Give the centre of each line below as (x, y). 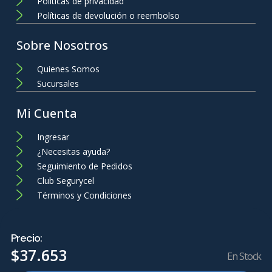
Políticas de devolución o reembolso (109, 16)
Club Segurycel (66, 181)
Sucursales (58, 84)
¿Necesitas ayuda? (74, 152)
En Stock (244, 256)
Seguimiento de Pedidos (85, 166)
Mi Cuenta (47, 114)
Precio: (26, 238)
